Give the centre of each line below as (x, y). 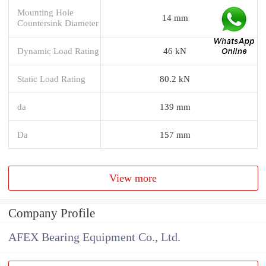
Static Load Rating (51, 78)
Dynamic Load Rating (58, 50)
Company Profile (52, 213)
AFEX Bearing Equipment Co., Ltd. (94, 237)
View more (133, 178)
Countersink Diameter (58, 23)
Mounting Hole (45, 12)
